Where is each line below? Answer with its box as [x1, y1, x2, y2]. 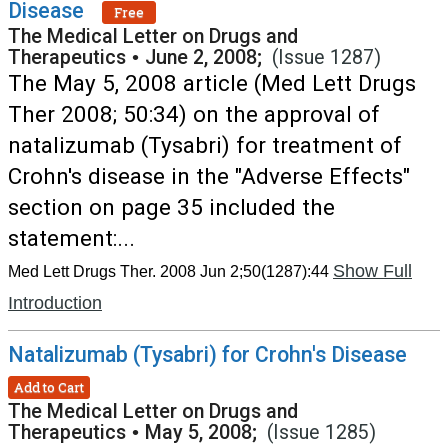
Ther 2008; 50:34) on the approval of [8, 101, 380, 127]
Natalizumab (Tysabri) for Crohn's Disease [8, 342, 407, 367]
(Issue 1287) [272, 46, 381, 69]
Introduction [8, 293, 102, 313]
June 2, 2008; [145, 46, 272, 69]
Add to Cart [14, 377, 84, 396]
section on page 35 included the [8, 194, 335, 220]
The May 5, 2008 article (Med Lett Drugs [8, 70, 416, 96]
